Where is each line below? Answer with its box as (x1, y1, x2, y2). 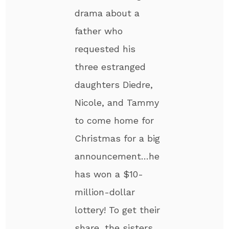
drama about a (75, 7, 140, 18)
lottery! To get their (75, 204, 161, 215)
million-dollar (75, 186, 135, 197)
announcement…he (75, 150, 160, 162)
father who (75, 25, 123, 36)
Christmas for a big (75, 132, 161, 144)
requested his (75, 43, 136, 54)
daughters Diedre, (75, 79, 153, 90)
